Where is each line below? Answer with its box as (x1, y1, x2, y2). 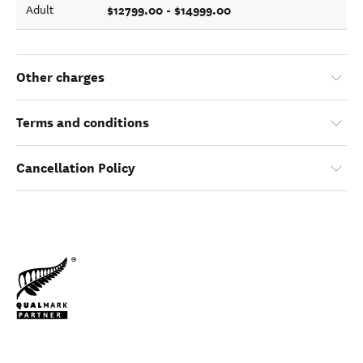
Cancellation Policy (16, 160, 135, 177)
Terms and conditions (16, 114, 149, 131)
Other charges (16, 69, 105, 86)
